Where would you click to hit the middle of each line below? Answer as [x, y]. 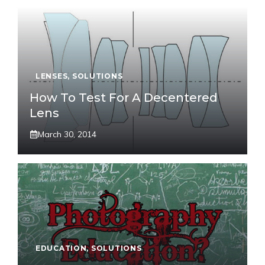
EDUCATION [61, 248]
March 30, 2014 [67, 134]
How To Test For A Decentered [124, 97]
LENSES [52, 76]
